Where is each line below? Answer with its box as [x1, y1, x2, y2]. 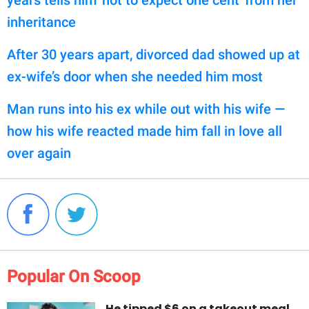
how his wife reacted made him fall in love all [7, 123, 282, 140]
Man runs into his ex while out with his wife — [7, 101, 285, 118]
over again [7, 145, 71, 162]
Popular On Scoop [7, 267, 141, 287]
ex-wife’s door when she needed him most [7, 68, 263, 86]
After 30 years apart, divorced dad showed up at [7, 46, 300, 63]
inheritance [7, 14, 76, 31]
